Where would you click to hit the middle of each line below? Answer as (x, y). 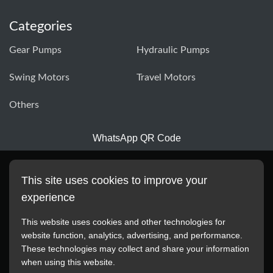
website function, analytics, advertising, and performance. (132, 235)
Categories (41, 26)
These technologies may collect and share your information (135, 249)
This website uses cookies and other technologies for (123, 222)
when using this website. (68, 262)
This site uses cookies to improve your (114, 180)
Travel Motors (166, 77)
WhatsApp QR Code (136, 138)
